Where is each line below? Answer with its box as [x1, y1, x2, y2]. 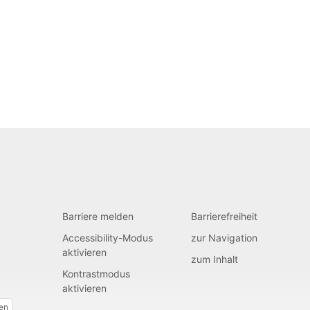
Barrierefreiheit [191, 210, 258, 223]
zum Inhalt [191, 253, 239, 266]
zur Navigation [191, 232, 258, 244]
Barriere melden [62, 210, 134, 223]
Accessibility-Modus [62, 232, 153, 244]
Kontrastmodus [62, 268, 130, 280]
